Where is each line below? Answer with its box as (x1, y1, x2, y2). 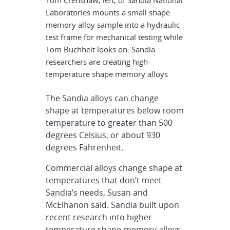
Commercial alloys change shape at (46, 162, 183, 174)
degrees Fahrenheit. (46, 142, 124, 153)
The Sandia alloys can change (46, 92, 159, 104)
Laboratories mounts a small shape (46, 7, 170, 17)
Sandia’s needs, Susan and (46, 187, 148, 198)
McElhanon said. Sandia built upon (46, 199, 180, 210)
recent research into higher (46, 212, 152, 223)
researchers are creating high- (46, 56, 151, 67)
